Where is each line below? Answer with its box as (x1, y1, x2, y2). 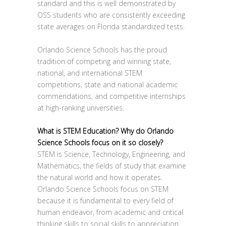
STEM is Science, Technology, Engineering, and (37, 149, 185, 159)
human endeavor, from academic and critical (37, 207, 183, 217)
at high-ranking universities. (37, 103, 124, 112)
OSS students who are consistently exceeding (37, 10, 185, 20)
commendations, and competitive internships (37, 91, 186, 101)
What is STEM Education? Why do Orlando (37, 126, 174, 136)
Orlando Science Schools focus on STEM (37, 184, 168, 194)
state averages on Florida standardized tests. (37, 22, 185, 31)
